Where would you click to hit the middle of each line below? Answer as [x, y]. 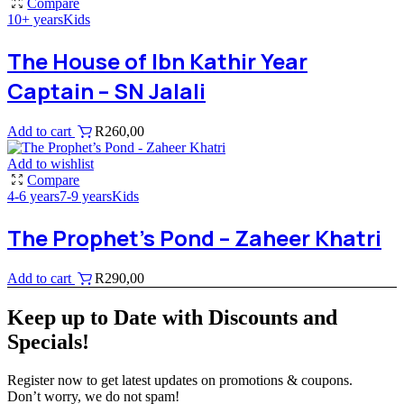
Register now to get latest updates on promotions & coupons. [180, 380]
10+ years [35, 20]
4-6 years [33, 197]
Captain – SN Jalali [106, 91]
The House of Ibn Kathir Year [157, 61]
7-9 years [86, 197]
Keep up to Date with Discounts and [172, 317]
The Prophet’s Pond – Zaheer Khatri [194, 238]
